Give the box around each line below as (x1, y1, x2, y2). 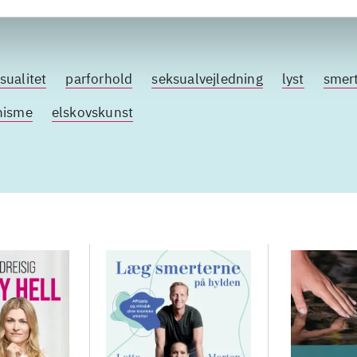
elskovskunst (51, 104, 134, 121)
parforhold (65, 70, 133, 88)
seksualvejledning (151, 70, 263, 88)
